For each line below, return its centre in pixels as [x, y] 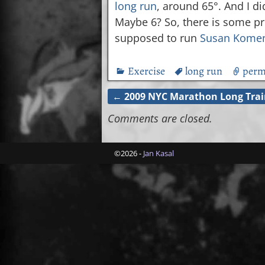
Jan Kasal [159, 153]
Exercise [147, 71]
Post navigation [163, 108]
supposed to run [158, 38]
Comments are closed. [160, 119]
